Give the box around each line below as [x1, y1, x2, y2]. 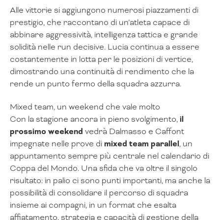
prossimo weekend [10, 126, 83, 137]
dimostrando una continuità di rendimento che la [10, 66, 194, 77]
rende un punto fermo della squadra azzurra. [10, 79, 181, 89]
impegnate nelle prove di [10, 138, 104, 149]
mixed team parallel [104, 138, 179, 149]
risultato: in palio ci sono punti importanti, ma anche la [10, 175, 210, 186]
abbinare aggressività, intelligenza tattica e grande [10, 29, 198, 40]
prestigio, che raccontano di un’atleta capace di [10, 17, 190, 28]
